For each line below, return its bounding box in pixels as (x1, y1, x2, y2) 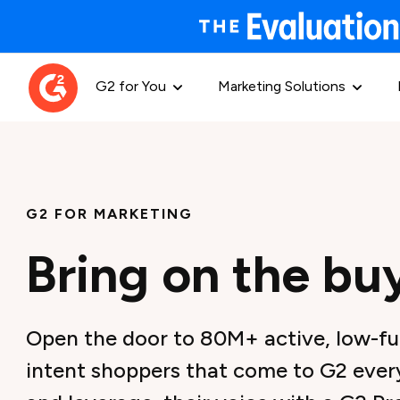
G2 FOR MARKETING (26, 205, 194, 222)
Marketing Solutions (218, 77, 346, 95)
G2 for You (96, 77, 166, 95)
